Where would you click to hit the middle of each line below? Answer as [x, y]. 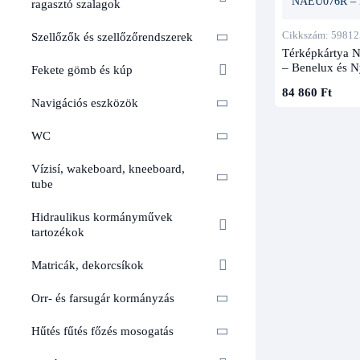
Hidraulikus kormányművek [102, 217]
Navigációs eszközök [85, 103]
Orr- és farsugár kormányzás [103, 299]
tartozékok [58, 233]
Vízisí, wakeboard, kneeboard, [108, 169]
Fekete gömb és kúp [82, 70]
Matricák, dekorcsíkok [88, 266]
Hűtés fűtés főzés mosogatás [102, 331]
